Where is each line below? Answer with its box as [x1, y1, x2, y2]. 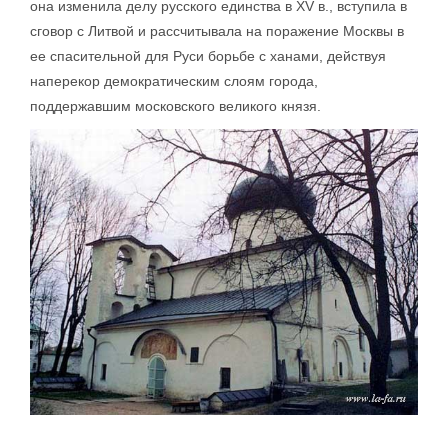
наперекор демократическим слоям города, [30, 73, 318, 89]
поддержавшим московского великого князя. [30, 98, 321, 114]
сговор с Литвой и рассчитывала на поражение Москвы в [30, 23, 404, 39]
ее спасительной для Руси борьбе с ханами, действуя [30, 48, 386, 64]
